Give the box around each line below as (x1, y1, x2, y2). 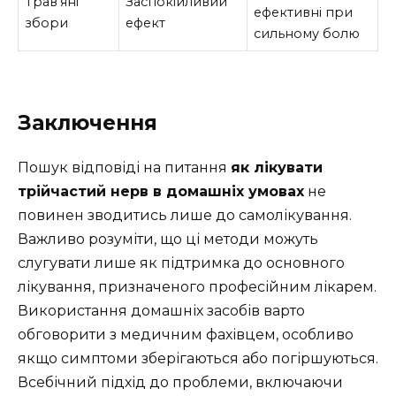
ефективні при (254, 4, 354, 20)
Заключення (18, 110, 157, 135)
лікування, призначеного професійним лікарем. (18, 278, 377, 295)
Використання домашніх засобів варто (18, 301, 305, 319)
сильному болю (254, 25, 361, 42)
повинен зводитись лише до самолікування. (18, 206, 352, 224)
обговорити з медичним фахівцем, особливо (18, 325, 354, 343)
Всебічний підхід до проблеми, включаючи (18, 373, 343, 391)
